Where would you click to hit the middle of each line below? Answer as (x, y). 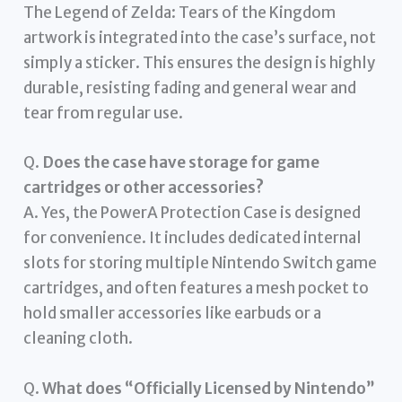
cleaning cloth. (79, 339)
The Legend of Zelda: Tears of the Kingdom (180, 13)
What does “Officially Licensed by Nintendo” (209, 388)
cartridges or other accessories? (144, 188)
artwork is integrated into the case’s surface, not (200, 38)
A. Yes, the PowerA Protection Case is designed (192, 213)
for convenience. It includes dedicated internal (193, 238)
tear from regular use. (104, 114)
